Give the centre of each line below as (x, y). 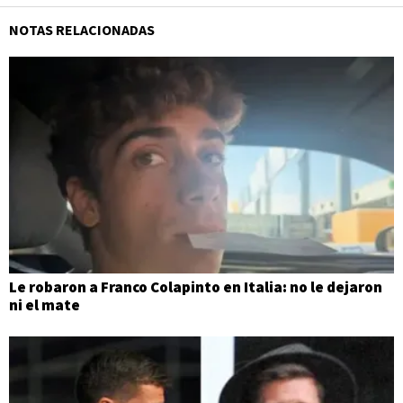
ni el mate (45, 304)
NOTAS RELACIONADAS (82, 30)
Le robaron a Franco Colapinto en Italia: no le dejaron (196, 287)
